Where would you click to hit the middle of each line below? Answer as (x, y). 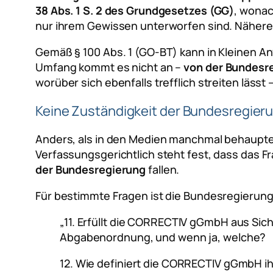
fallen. (163, 169)
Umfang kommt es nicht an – (110, 67)
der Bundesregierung (91, 169)
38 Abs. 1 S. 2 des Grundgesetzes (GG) (135, 10)
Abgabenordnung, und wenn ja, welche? (163, 237)
